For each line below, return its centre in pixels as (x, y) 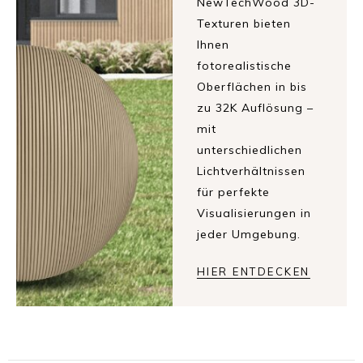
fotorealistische (244, 66)
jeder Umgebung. (248, 235)
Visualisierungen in (254, 214)
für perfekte (233, 192)
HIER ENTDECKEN (253, 272)
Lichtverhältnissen (251, 171)
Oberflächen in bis (252, 87)
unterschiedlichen (249, 150)
